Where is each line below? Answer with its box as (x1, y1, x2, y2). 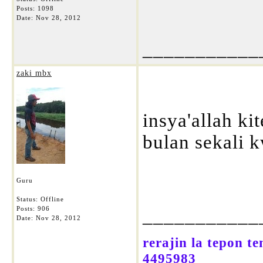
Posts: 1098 (16, 5, 54, 12)
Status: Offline (16, 195, 64, 203)
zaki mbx (16, 69, 52, 77)
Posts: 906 (16, 205, 50, 212)
